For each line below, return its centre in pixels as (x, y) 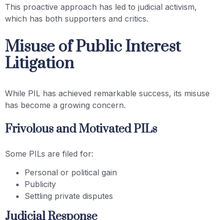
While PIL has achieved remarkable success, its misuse (107, 94)
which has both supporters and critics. (77, 19)
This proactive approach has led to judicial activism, (101, 7)
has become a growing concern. (65, 105)
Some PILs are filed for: (49, 153)
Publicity (40, 184)
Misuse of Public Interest (93, 47)
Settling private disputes (69, 196)
